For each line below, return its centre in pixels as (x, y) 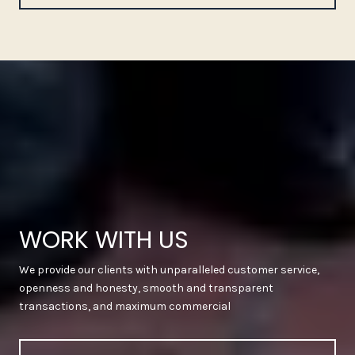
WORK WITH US (104, 240)
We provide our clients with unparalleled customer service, (169, 269)
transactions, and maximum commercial (125, 306)
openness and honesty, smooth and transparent (146, 288)
